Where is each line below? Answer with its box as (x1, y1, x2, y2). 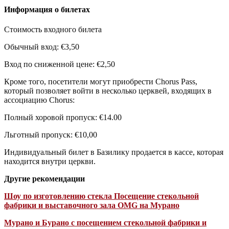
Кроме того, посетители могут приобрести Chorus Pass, (4, 77, 197, 86)
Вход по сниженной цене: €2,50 (4, 59, 115, 68)
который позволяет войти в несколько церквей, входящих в (4, 86, 212, 95)
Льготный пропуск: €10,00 (4, 130, 97, 139)
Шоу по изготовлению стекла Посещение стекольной (4, 191, 199, 200)
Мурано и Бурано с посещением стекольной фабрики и (4, 218, 207, 227)
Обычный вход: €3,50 (4, 42, 79, 51)
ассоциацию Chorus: (4, 95, 75, 104)
